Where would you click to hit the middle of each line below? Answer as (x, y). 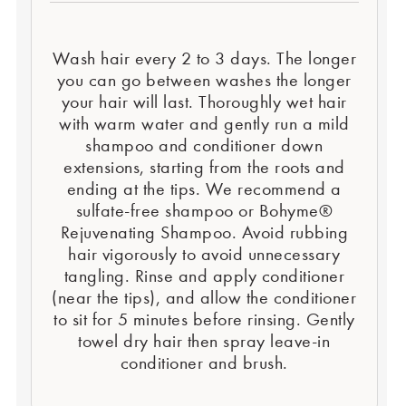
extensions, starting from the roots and (204, 167)
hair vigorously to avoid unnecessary (204, 254)
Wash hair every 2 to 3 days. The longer (204, 58)
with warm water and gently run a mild (204, 123)
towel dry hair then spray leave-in (204, 341)
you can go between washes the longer (204, 80)
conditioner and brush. (204, 362)
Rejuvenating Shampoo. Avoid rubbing (204, 232)
